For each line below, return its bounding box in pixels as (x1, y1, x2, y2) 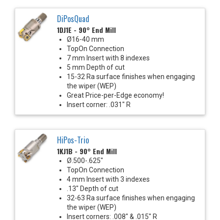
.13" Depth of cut (67, 184, 118, 192)
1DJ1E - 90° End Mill (57, 24, 116, 35)
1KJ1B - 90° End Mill (57, 145, 117, 156)
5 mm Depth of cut (67, 63, 125, 71)
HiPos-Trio (57, 134, 89, 146)
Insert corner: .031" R (67, 100, 131, 109)
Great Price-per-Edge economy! (67, 91, 164, 99)
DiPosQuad (57, 12, 89, 25)
